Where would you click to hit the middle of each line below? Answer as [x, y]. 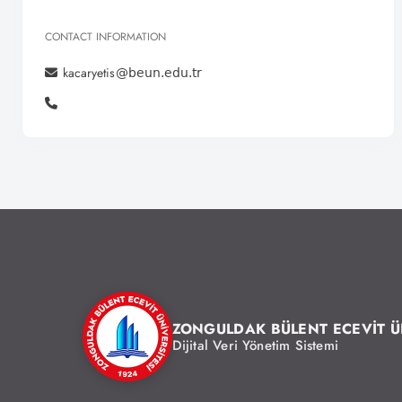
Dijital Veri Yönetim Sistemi [255, 345]
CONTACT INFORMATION [105, 36]
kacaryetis [88, 72]
